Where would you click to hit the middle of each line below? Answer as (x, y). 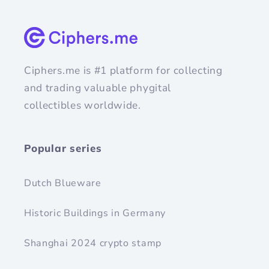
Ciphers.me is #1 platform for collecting (123, 71)
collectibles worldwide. (83, 106)
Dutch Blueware (63, 183)
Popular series (63, 148)
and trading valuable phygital (98, 88)
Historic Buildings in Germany (95, 213)
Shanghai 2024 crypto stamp (93, 243)
